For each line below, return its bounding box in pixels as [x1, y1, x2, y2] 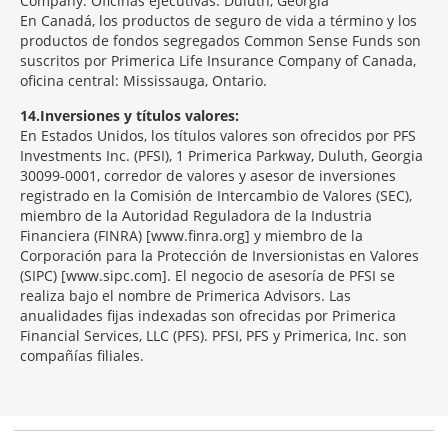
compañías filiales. [20, 346, 144, 365]
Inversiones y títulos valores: [40, 106, 239, 125]
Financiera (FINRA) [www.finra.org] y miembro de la [20, 226, 363, 245]
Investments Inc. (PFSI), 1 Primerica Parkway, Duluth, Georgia [20, 146, 423, 165]
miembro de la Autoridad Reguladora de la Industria [20, 206, 372, 225]
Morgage [19, 365, 78, 384]
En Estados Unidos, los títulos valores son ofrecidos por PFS [20, 126, 416, 145]
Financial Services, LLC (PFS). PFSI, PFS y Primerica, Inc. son [20, 326, 407, 345]
